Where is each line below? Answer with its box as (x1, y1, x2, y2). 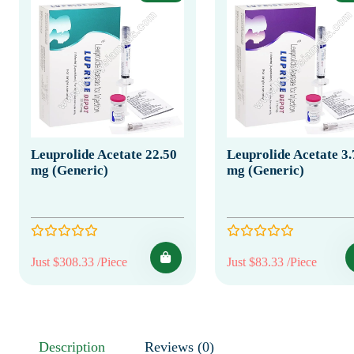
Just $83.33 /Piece (226, 254, 317, 269)
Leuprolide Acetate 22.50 (31, 146, 177, 162)
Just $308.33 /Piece (31, 254, 127, 269)
